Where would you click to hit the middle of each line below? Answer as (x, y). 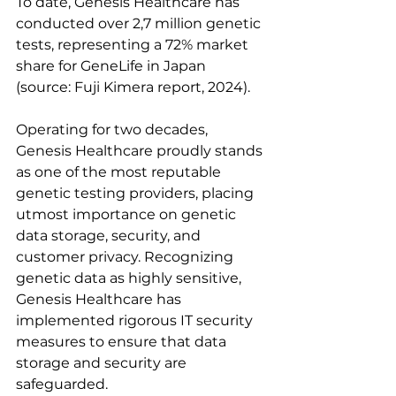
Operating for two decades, (114, 130)
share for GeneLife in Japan (113, 66)
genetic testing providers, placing (137, 194)
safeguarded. (62, 385)
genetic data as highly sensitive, (130, 278)
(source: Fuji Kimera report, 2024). (133, 88)
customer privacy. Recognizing (126, 257)
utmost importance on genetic (128, 215)
